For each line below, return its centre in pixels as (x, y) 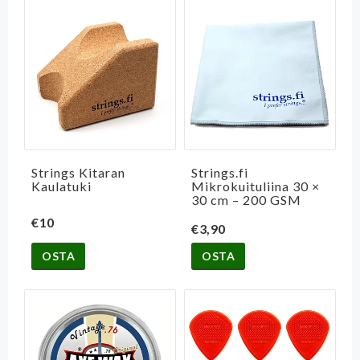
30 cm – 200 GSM (246, 200)
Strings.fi (220, 173)
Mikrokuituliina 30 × (256, 186)
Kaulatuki (61, 186)
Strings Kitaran (78, 173)
